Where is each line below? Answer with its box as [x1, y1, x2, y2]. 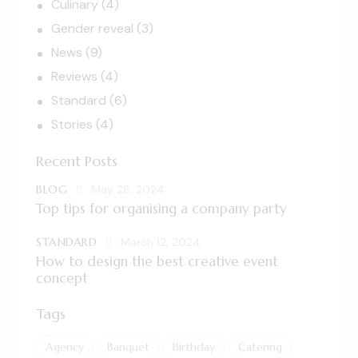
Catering [238, 339, 282, 354]
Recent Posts [36, 152, 117, 171]
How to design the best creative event [36, 252, 278, 270]
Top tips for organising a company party [36, 200, 287, 218]
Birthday [173, 339, 215, 354]
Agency [46, 339, 84, 354]
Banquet [107, 339, 149, 354]
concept [36, 268, 88, 287]
